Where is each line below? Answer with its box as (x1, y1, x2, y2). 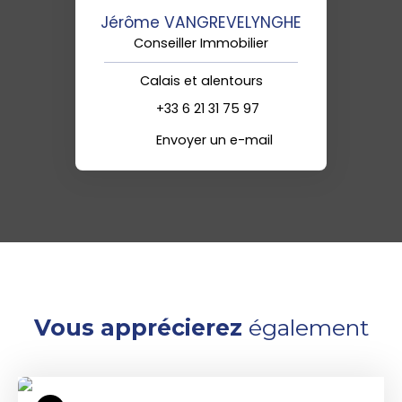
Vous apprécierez (33, 314, 242, 342)
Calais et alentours (139, 72, 263, 91)
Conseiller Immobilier (134, 34, 268, 53)
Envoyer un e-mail (156, 130, 273, 149)
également (241, 314, 369, 342)
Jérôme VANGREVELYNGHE (100, 12, 301, 34)
